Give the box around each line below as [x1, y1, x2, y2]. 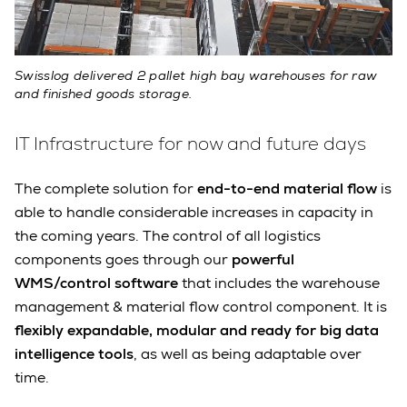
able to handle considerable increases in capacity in [15, 203, 373, 223]
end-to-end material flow [197, 179, 377, 199]
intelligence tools [15, 344, 134, 364]
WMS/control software [15, 273, 178, 293]
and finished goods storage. [15, 85, 193, 103]
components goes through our [15, 250, 232, 270]
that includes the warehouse [178, 273, 380, 293]
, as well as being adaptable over [134, 344, 362, 364]
